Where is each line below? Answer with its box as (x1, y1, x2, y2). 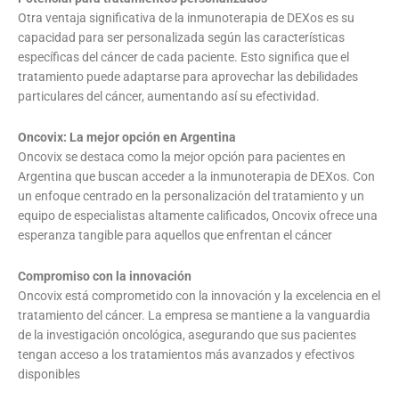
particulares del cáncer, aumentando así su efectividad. (18, 88, 320, 103)
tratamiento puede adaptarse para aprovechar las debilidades (18, 69, 358, 84)
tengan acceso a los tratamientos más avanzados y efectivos (18, 346, 354, 362)
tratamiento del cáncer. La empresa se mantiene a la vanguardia (18, 307, 370, 322)
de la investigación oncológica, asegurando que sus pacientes (18, 327, 356, 342)
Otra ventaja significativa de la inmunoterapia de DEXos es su (18, 10, 354, 25)
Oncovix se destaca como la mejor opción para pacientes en (18, 149, 346, 164)
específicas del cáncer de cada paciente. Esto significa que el (18, 49, 349, 64)
